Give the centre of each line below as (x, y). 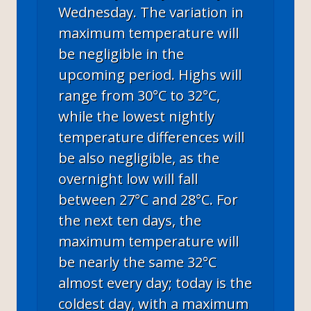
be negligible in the (121, 53)
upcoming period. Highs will (150, 74)
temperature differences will (151, 137)
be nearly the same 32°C (137, 262)
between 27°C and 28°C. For (148, 199)
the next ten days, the (130, 220)
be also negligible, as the (139, 158)
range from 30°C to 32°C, (139, 95)
